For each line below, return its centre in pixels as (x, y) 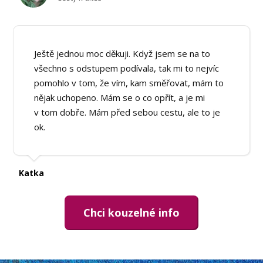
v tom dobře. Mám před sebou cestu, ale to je (127, 112)
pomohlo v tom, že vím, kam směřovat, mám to (129, 82)
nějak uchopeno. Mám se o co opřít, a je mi (120, 97)
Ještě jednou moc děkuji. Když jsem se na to (122, 53)
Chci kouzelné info (131, 212)
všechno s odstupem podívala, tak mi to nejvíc (127, 68)
